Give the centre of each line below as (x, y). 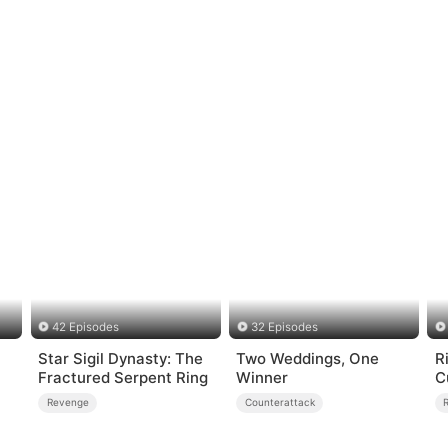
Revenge (67, 402)
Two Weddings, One (308, 358)
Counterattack (279, 402)
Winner (262, 377)
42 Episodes (86, 327)
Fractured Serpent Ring (123, 377)
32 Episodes (284, 327)
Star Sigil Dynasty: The (121, 358)
